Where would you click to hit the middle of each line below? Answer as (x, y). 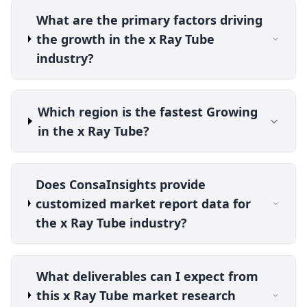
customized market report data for (143, 203)
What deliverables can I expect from (147, 276)
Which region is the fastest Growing (147, 111)
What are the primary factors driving (149, 20)
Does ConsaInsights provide (121, 184)
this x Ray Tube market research (136, 295)
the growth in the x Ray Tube (125, 39)
